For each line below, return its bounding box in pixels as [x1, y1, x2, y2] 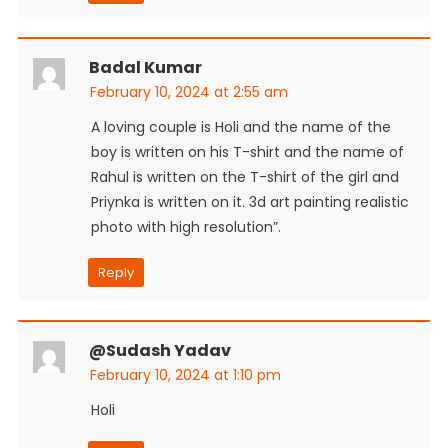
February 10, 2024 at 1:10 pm [89, 364, 281, 385]
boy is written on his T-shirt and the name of [90, 141, 404, 162]
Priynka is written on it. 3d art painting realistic [90, 191, 409, 212]
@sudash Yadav [88, 338, 231, 362]
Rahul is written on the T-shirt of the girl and [90, 166, 399, 187]
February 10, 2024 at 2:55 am [89, 81, 288, 102]
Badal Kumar [88, 55, 202, 79]
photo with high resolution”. [90, 216, 281, 237]
